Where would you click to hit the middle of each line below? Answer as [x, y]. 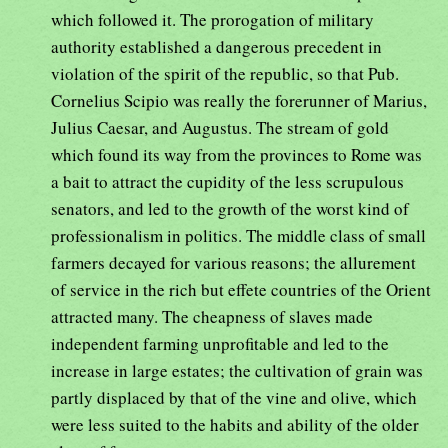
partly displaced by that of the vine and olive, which [234, 397]
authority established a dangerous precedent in [216, 46]
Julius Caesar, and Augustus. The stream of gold [220, 127]
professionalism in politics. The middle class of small [238, 235]
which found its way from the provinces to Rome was [236, 154]
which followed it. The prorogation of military [212, 19]
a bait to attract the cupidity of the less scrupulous [227, 181]
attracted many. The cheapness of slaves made [212, 316]
